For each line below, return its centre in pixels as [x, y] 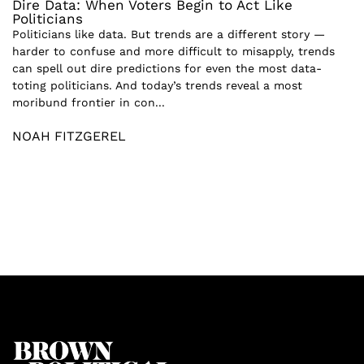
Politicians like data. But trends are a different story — [169, 34]
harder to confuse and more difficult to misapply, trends [173, 51]
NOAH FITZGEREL [69, 136]
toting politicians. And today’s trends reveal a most [157, 85]
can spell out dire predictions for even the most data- [167, 68]
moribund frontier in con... [89, 102]
